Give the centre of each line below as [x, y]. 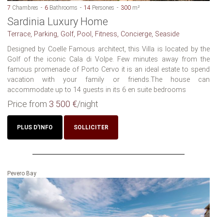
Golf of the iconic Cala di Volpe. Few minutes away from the [108, 60]
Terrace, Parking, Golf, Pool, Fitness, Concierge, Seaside [93, 34]
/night [88, 104]
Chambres [24, 8]
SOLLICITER [91, 128]
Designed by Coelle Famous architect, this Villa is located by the [108, 49]
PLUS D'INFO [35, 128]
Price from [28, 104]
